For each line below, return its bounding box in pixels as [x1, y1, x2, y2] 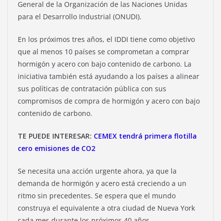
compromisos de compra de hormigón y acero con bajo [18, 96, 200, 106]
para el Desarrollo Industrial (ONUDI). [18, 11, 146, 21]
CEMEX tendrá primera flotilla [94, 131, 197, 141]
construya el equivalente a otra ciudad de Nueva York [18, 203, 195, 213]
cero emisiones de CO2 [18, 143, 95, 153]
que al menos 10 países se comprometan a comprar [18, 46, 189, 56]
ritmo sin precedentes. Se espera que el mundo [18, 190, 176, 200]
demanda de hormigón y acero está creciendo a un [18, 178, 186, 188]
